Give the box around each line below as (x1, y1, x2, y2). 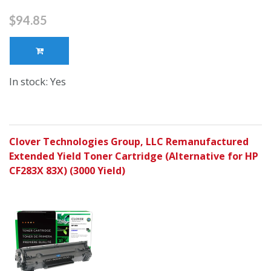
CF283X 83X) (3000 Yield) (9, 164, 125, 178)
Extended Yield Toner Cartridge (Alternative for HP (9, 149, 258, 163)
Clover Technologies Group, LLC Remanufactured (9, 135, 249, 149)
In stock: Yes (9, 74, 66, 89)
